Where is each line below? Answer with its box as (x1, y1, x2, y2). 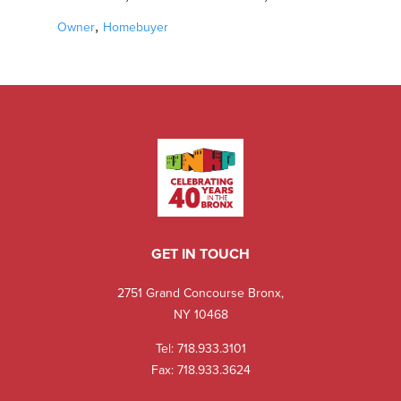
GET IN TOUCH (151, 245, 250, 263)
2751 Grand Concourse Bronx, (117, 286, 284, 301)
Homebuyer (103, 20, 168, 35)
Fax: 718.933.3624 (150, 363, 251, 378)
